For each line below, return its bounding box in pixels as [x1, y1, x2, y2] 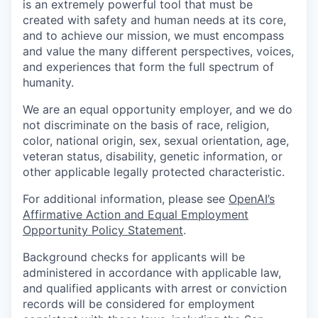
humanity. [23, 75, 74, 89]
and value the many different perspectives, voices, [23, 44, 294, 58]
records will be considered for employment [23, 297, 255, 311]
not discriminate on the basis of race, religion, [23, 118, 269, 132]
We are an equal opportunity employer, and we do [23, 102, 292, 116]
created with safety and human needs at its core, [23, 13, 286, 27]
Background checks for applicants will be [23, 250, 245, 264]
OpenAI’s [229, 192, 275, 206]
